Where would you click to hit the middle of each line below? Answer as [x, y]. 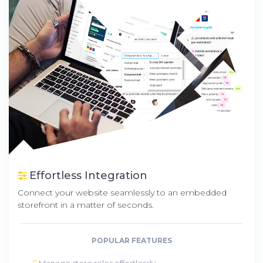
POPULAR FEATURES [131, 240]
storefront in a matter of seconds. [86, 205]
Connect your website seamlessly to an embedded [122, 192]
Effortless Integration [87, 175]
